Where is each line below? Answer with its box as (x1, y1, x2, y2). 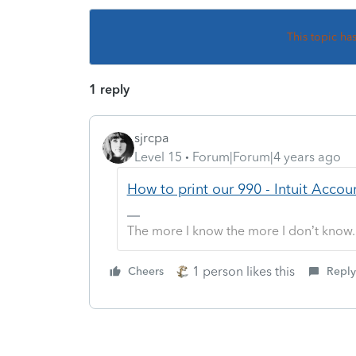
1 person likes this (192, 263, 295, 279)
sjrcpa (134, 130, 169, 145)
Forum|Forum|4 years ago (192, 149, 341, 164)
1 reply (89, 81, 130, 97)
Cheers (128, 264, 164, 278)
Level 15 (134, 149, 182, 164)
